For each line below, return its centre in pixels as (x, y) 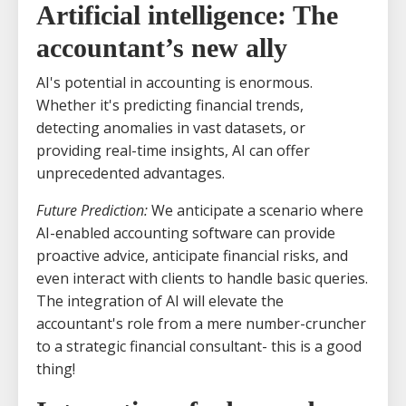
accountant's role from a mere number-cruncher (201, 323)
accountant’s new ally (162, 47)
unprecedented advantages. (130, 173)
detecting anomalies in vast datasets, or (171, 127)
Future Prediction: (92, 210)
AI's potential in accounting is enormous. (174, 82)
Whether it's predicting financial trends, (170, 105)
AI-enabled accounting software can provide (186, 232)
